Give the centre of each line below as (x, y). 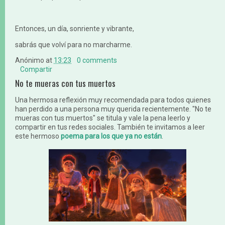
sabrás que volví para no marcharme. (74, 45)
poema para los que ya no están (111, 136)
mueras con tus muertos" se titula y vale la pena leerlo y (103, 118)
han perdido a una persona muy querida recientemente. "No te (113, 109)
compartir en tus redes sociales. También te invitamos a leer (110, 127)
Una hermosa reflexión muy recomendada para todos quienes (113, 100)
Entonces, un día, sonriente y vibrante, (75, 29)
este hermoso (37, 136)
